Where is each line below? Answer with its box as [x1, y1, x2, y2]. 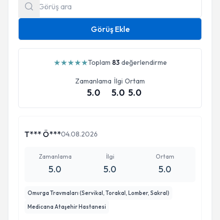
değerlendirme [119, 58, 167, 67]
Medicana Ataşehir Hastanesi [27, 203, 106, 210]
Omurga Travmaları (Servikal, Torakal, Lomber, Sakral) [27, 190, 169, 196]
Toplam [87, 58, 112, 67]
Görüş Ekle [90, 24, 130, 34]
